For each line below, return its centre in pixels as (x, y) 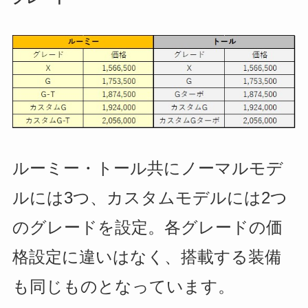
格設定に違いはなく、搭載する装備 (146, 256)
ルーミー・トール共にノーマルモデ (147, 168)
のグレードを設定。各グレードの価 (147, 227)
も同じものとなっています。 (123, 286)
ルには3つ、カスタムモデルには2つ (150, 197)
